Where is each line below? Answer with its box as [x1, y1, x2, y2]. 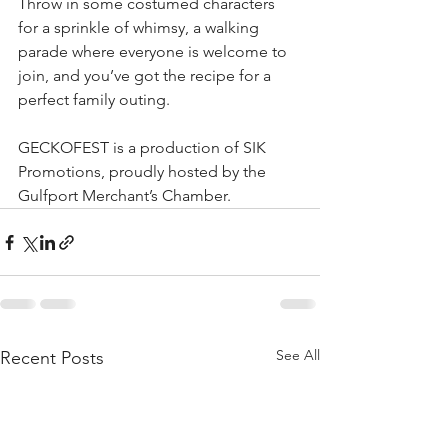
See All [276, 346, 320, 364]
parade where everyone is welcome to [18, 42, 291, 61]
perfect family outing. [18, 90, 170, 109]
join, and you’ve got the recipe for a [18, 66, 275, 85]
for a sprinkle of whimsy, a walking [18, 18, 263, 37]
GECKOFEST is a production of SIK [18, 138, 270, 157]
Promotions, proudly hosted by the [18, 162, 270, 181]
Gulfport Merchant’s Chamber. [18, 186, 231, 205]
